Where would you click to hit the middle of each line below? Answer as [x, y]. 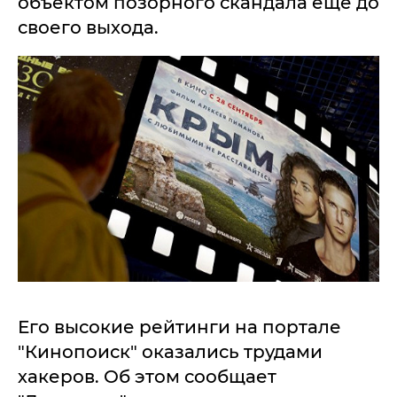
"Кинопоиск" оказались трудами [170, 352]
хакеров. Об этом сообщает [147, 377]
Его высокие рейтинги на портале [179, 327]
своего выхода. [88, 27]
